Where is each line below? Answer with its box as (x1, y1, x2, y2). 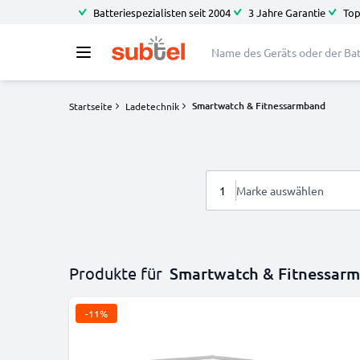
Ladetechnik (125, 100, 179, 112)
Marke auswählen (235, 183, 324, 198)
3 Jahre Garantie (248, 5, 325, 19)
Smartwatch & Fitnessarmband (192, 99, 325, 112)
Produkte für (69, 263, 162, 283)
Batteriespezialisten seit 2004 (93, 5, 231, 19)
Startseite (69, 100, 112, 112)
